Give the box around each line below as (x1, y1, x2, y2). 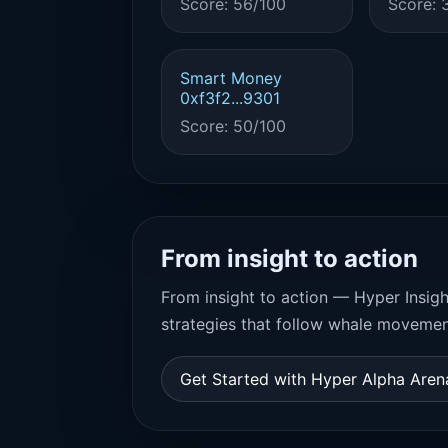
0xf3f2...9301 (180, 88, 280, 108)
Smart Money (180, 68, 282, 88)
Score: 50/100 (180, 116, 286, 136)
